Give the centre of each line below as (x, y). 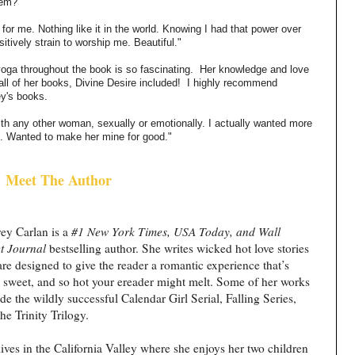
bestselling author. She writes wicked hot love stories (179, 248)
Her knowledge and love (254, 69)
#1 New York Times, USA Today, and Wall (176, 231)
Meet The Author (59, 179)
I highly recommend (232, 82)
